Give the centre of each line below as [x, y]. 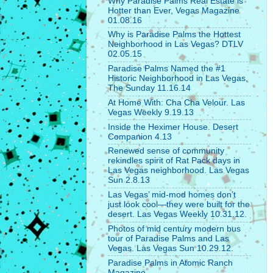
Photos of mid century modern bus [174, 229]
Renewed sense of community [166, 151]
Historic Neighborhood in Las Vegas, [178, 79]
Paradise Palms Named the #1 [167, 69]
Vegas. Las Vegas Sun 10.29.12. [171, 248]
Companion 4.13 [140, 136]
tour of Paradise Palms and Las [168, 238]
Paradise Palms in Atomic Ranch [170, 263]
